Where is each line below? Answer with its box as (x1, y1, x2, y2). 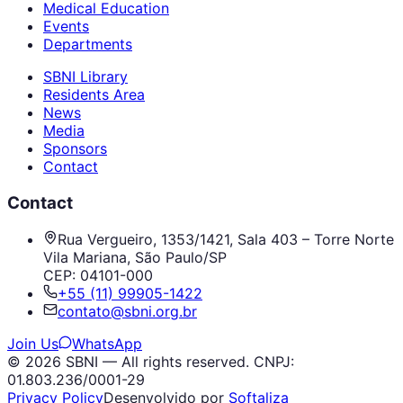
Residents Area (43, 85, 145, 104)
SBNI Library (43, 67, 128, 86)
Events (43, 17, 89, 36)
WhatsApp (72, 334, 142, 353)
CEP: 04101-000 (43, 265, 153, 284)
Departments (43, 35, 132, 54)
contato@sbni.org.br (58, 301, 197, 320)
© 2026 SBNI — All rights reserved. (7, 352, 249, 371)
